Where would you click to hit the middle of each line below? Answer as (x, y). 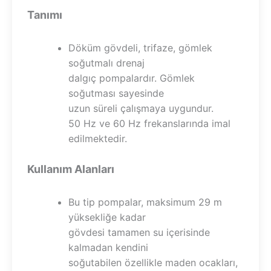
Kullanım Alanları (71, 169)
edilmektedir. (98, 139)
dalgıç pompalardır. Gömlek (132, 78)
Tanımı (45, 15)
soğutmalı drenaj (106, 63)
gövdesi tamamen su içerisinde (139, 233)
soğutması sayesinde (116, 93)
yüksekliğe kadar (107, 217)
